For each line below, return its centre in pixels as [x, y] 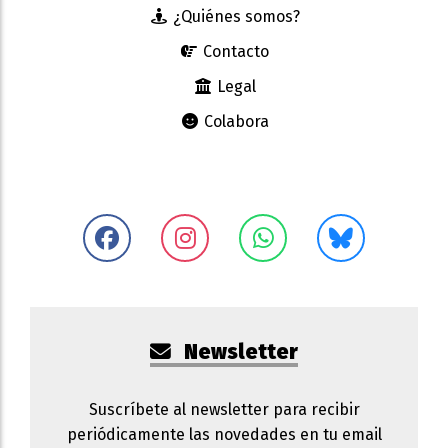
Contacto [234, 51]
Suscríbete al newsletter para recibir [224, 409]
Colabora [234, 121]
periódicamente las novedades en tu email [224, 434]
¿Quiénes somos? [234, 16]
